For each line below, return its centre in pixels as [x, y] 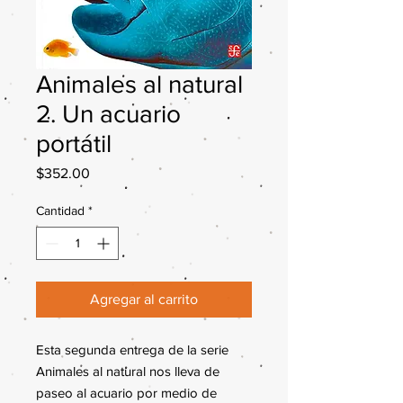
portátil [74, 143]
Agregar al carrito [144, 299]
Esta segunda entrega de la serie [132, 349]
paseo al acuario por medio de [126, 393]
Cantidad [60, 210]
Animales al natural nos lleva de [128, 371]
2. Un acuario [108, 114]
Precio [109, 172]
